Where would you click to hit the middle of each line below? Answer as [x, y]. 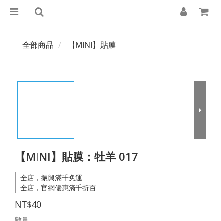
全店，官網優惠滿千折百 [58, 188]
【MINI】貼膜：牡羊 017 [76, 156]
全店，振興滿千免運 [51, 177]
